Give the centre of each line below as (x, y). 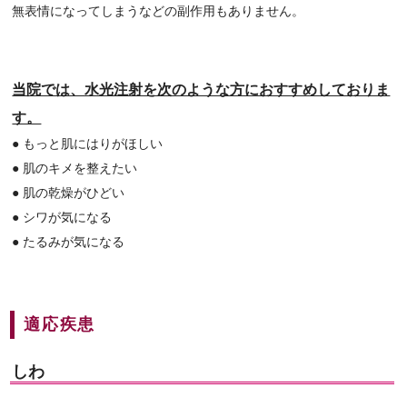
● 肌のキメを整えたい (75, 168)
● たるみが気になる (69, 242)
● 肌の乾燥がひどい (69, 193)
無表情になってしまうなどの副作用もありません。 (159, 11)
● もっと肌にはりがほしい (88, 144)
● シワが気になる (62, 217)
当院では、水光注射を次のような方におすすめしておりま (201, 89)
